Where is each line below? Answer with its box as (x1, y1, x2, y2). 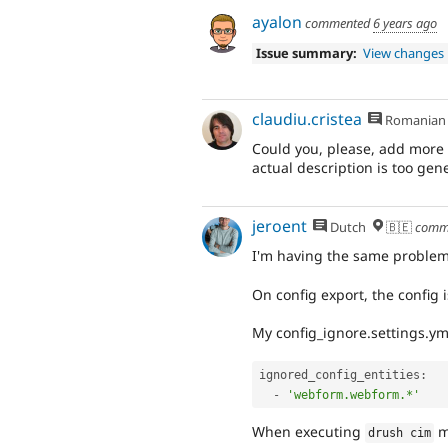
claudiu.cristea (252, 107, 362, 130)
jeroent (252, 214, 307, 237)
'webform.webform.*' (287, 387, 420, 402)
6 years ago (373, 13, 437, 32)
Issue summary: (255, 43, 357, 62)
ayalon (252, 10, 302, 33)
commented (302, 13, 373, 32)
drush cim (368, 426, 432, 441)
